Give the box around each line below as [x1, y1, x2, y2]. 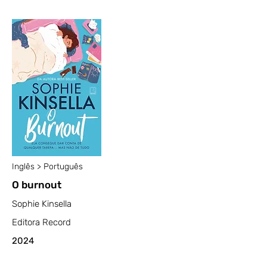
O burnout [12, 179, 61, 191]
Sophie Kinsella [12, 198, 72, 209]
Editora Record [12, 217, 71, 228]
